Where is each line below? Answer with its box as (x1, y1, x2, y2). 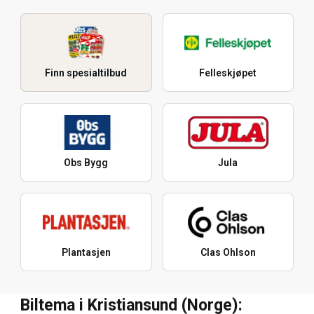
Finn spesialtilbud (45, 67, 128, 79)
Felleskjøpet (199, 67, 257, 79)
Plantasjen (61, 247, 111, 259)
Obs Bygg (64, 157, 109, 169)
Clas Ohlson (200, 247, 256, 259)
